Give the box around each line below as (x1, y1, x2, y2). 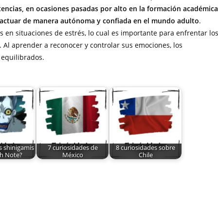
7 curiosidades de (47, 143, 98, 152)
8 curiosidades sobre (116, 143, 175, 152)
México (62, 150, 83, 159)
